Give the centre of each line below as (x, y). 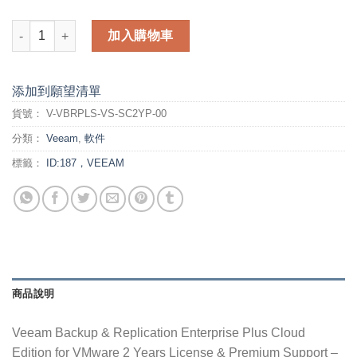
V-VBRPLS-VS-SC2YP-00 (106, 114)
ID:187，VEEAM (85, 163)
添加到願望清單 (57, 92)
